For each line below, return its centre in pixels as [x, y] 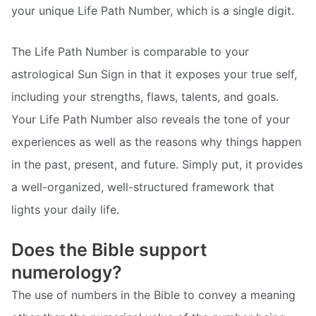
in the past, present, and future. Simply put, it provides [157, 164]
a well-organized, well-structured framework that [143, 187]
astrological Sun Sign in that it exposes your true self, [154, 74]
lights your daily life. [65, 209]
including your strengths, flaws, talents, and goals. [145, 96]
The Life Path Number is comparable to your [130, 51]
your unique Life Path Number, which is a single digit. [153, 10]
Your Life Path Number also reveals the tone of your [151, 119]
